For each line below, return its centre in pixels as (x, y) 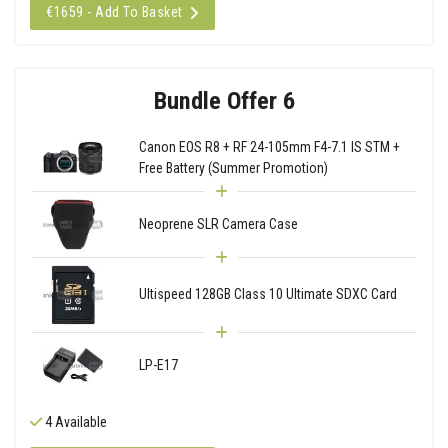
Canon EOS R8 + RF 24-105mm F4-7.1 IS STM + (269, 147)
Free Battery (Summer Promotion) (233, 168)
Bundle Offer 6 (224, 100)
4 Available (74, 421)
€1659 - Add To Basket (114, 11)
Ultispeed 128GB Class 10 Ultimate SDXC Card (267, 294)
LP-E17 (158, 364)
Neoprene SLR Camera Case (218, 223)
